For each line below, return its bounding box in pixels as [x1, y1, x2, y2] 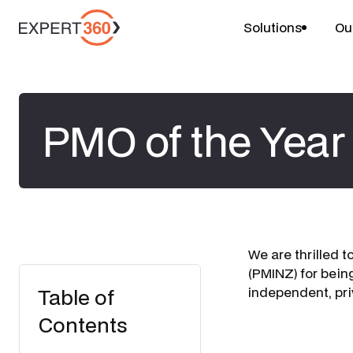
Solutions [243, 17, 302, 36]
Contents [39, 310, 128, 339]
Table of [39, 283, 114, 311]
